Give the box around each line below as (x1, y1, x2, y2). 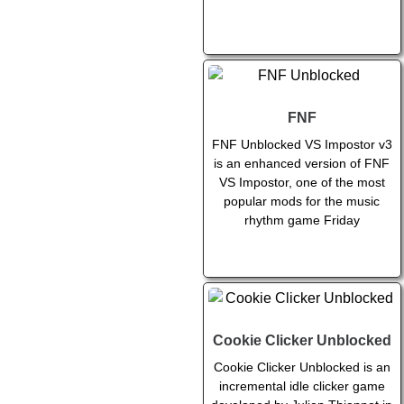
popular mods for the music (224, 194, 381, 209)
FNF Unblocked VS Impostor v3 (211, 137, 392, 152)
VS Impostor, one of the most (218, 175, 385, 190)
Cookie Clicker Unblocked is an (213, 360, 390, 375)
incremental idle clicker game (218, 379, 385, 394)
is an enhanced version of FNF (214, 156, 390, 171)
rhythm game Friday (243, 213, 360, 228)
